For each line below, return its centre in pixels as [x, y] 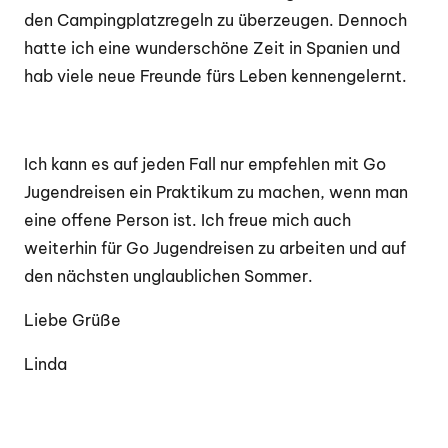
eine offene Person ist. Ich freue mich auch [187, 219]
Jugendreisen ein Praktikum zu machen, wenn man [216, 191]
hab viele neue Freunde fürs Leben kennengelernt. [215, 75]
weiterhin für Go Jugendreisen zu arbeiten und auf [215, 247]
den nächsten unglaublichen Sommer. [168, 275]
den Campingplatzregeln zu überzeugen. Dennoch [215, 19]
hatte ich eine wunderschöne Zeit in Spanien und [212, 47]
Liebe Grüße [72, 319]
